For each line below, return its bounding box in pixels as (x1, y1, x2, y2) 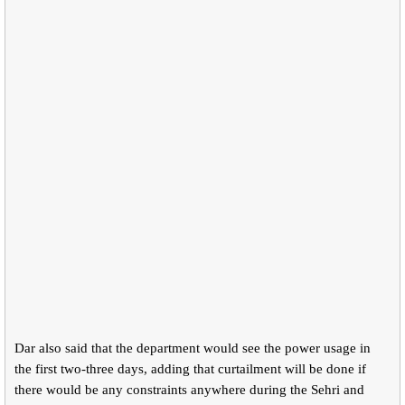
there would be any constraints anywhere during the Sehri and (14, 381, 364, 397)
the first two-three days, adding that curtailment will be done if (14, 361, 366, 376)
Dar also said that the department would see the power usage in (14, 340, 371, 355)
